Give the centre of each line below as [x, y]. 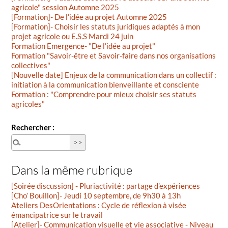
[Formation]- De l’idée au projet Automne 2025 [89, 17]
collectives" [31, 65]
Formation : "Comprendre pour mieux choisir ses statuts [104, 94]
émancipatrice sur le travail [57, 215]
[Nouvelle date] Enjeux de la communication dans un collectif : [114, 75]
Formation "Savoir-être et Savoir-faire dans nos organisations [114, 56]
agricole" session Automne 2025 [65, 7]
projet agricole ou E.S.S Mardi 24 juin [73, 36]
